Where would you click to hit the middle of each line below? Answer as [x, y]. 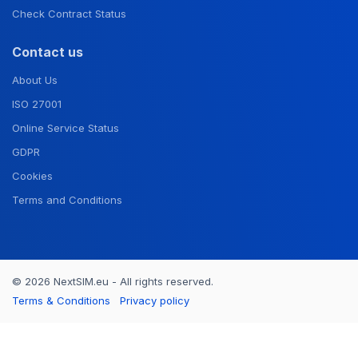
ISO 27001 [37, 103]
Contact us [48, 52]
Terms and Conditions [67, 199]
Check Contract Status [69, 13]
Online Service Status [66, 127]
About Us [35, 80]
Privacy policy [155, 300]
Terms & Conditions [61, 300]
